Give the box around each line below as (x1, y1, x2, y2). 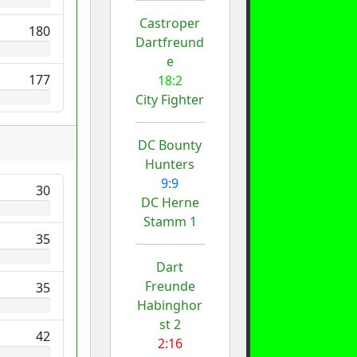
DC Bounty (138, 135, 202, 154)
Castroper (139, 14, 201, 32)
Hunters (145, 155, 195, 173)
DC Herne (140, 193, 199, 211)
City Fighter (135, 90, 205, 108)
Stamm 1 (143, 212, 197, 230)
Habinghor (137, 296, 203, 314)
